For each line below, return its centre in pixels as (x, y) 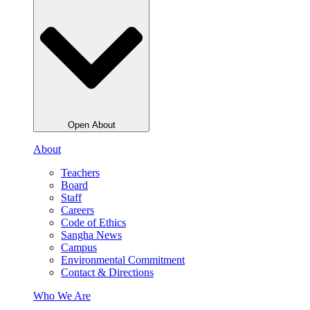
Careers (77, 210)
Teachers (80, 173)
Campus (79, 248)
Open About (91, 125)
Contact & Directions (107, 273)
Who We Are (62, 296)
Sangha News (91, 235)
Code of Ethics (93, 223)
